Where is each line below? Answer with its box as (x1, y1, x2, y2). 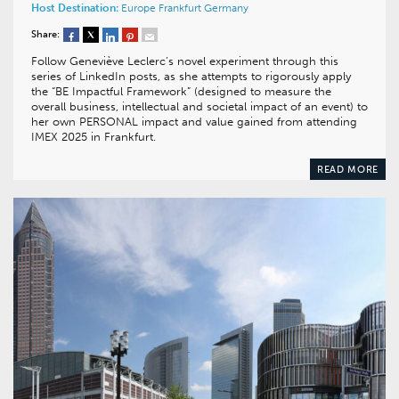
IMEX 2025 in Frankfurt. (31, 130, 156, 144)
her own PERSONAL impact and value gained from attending (31, 115, 357, 129)
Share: (31, 28, 60, 41)
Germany (204, 2, 248, 15)
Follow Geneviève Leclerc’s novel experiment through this (31, 54, 338, 69)
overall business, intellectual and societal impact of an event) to (31, 100, 368, 114)
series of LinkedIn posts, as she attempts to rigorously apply (31, 69, 351, 84)
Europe (121, 2, 159, 15)
